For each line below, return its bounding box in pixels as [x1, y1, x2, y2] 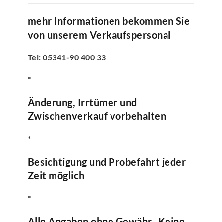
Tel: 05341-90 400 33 [27, 52, 106, 62]
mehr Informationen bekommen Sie [27, 14, 190, 27]
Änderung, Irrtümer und [27, 96, 137, 108]
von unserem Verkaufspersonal [27, 28, 171, 41]
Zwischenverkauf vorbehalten [27, 110, 166, 122]
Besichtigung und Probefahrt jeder [27, 155, 186, 167]
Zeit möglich [27, 169, 85, 181]
